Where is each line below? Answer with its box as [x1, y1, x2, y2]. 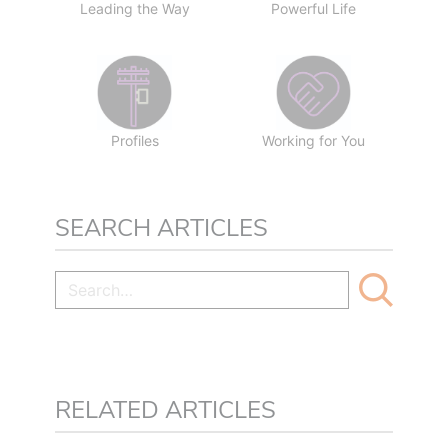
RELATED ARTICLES [55, 394, 276, 427]
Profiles [110, 132, 159, 150]
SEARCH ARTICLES [55, 212, 268, 245]
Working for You [262, 132, 365, 150]
